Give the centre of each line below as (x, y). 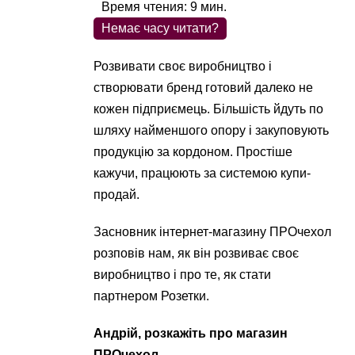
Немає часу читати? (160, 28)
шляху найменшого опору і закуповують (212, 130)
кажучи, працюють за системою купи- (202, 173)
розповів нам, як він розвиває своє (197, 253)
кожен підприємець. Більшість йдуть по (209, 109)
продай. (117, 195)
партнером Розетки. (152, 296)
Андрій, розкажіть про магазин (191, 333)
